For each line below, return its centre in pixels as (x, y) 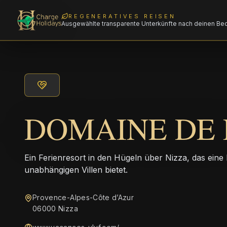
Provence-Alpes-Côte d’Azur (83, 197)
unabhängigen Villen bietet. (76, 170)
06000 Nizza (55, 209)
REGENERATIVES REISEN (122, 16)
